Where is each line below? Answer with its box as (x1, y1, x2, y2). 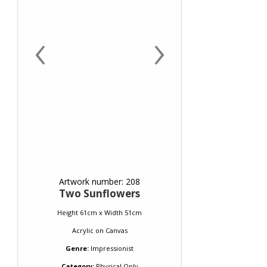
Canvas (105, 226, 128, 235)
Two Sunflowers (59, 187, 140, 200)
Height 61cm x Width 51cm (57, 208, 142, 217)
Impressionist (91, 244, 133, 253)
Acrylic (72, 226, 94, 235)
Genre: (66, 244, 89, 253)
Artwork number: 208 (59, 176, 140, 187)
